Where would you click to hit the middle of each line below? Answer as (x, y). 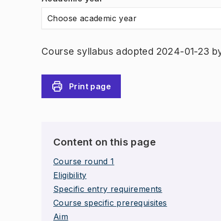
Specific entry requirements (108, 189)
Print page (90, 86)
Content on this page (105, 142)
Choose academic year (92, 18)
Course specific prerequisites (110, 203)
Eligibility (70, 175)
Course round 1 (84, 161)
